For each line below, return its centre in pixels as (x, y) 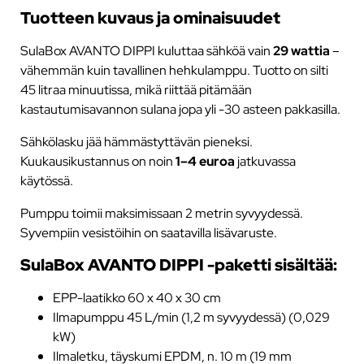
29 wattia (301, 51)
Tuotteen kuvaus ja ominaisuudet (150, 17)
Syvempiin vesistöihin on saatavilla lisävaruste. (148, 233)
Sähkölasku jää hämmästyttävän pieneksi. (136, 142)
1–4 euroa (205, 161)
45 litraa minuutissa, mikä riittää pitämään (136, 90)
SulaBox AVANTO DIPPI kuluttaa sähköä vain (146, 51)
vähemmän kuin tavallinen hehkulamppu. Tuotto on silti (174, 70)
